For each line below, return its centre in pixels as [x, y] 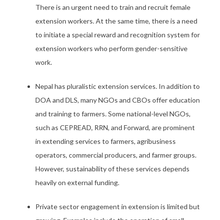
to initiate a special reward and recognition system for [118, 35]
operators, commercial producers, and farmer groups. [116, 155]
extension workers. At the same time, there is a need [116, 21]
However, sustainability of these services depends [112, 169]
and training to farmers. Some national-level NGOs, [113, 114]
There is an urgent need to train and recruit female [113, 7]
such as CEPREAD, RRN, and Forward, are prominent [115, 127]
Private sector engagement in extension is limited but [118, 206]
